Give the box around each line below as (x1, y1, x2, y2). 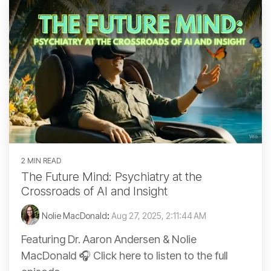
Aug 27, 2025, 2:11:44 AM (111, 210, 206, 221)
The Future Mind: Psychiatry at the (21, 169, 202, 184)
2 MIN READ (21, 155, 61, 165)
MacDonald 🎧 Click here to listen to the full (21, 249, 227, 262)
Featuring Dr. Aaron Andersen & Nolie (21, 232, 197, 246)
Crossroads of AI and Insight (21, 183, 168, 198)
